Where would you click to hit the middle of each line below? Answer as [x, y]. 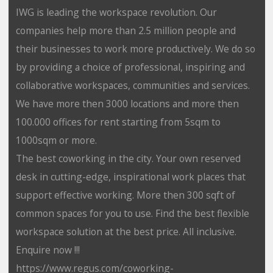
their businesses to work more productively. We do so [135, 48]
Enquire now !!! [48, 250]
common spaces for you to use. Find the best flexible [132, 213]
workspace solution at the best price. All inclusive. [126, 231]
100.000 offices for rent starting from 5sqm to [118, 122]
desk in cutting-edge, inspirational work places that [130, 176]
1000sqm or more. [57, 140]
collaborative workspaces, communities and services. [133, 85]
